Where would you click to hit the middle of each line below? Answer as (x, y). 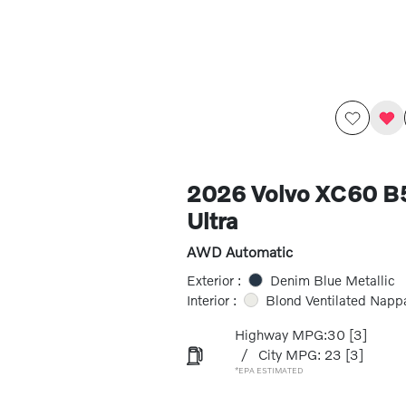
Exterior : (213, 280)
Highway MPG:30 (290, 334)
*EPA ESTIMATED (269, 370)
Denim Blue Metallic (332, 280)
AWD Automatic (239, 251)
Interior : (211, 300)
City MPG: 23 (300, 354)
